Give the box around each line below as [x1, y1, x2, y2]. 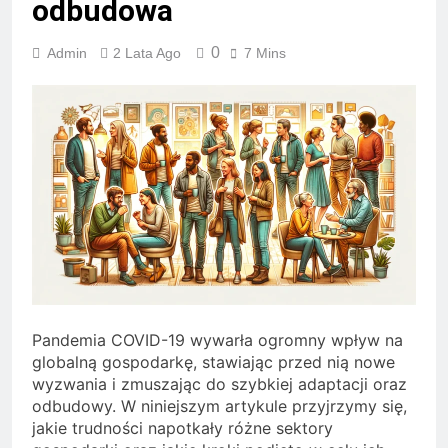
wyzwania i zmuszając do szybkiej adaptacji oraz [32, 373, 407, 394]
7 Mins [244, 45, 286, 62]
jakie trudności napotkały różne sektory [32, 417, 333, 438]
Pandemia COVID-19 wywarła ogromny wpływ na [32, 329, 403, 350]
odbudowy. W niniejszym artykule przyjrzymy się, [32, 395, 407, 416]
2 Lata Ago [113, 45, 181, 62]
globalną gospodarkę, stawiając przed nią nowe [32, 351, 395, 372]
